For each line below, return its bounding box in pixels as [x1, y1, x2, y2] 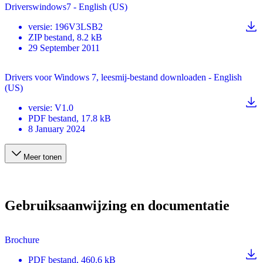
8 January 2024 [28, 123, 85, 134]
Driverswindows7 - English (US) [5, 1, 127, 12]
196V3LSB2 [55, 21, 103, 32]
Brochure [5, 235, 39, 245]
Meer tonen [23, 152, 62, 161]
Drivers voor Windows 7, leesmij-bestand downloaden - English [5, 72, 242, 82]
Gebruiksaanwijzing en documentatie [5, 198, 230, 214]
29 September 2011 [28, 42, 100, 53]
